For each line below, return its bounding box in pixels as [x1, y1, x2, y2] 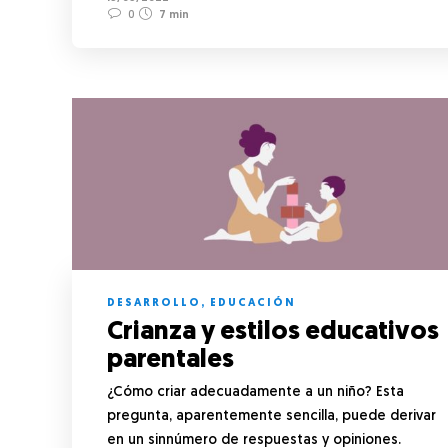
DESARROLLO [107, 297, 201, 309]
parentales [107, 346, 239, 374]
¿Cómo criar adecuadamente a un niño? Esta [107, 384, 404, 400]
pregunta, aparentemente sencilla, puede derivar [107, 408, 436, 424]
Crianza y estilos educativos [107, 318, 439, 346]
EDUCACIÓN [210, 297, 296, 309]
